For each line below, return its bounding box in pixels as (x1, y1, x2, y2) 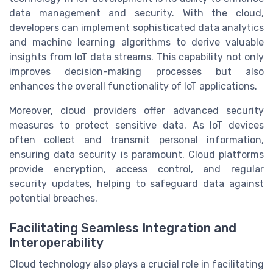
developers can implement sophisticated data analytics (9, 21, 264, 34)
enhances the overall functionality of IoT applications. (9, 80, 257, 92)
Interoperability (9, 235, 104, 250)
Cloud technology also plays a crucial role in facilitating (9, 258, 264, 271)
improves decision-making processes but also (9, 65, 264, 77)
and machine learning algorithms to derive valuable (9, 36, 264, 48)
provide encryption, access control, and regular (9, 163, 264, 175)
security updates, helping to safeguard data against (9, 177, 264, 190)
